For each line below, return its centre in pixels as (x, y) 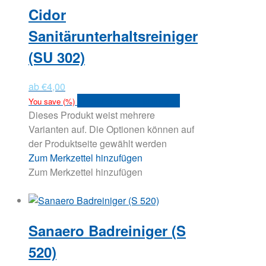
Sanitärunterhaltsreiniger (113, 35)
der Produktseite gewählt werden (98, 143)
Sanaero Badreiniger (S (107, 230)
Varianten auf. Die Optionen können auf (111, 129)
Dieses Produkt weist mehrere (92, 115)
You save (46, 101)
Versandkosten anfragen (129, 100)
